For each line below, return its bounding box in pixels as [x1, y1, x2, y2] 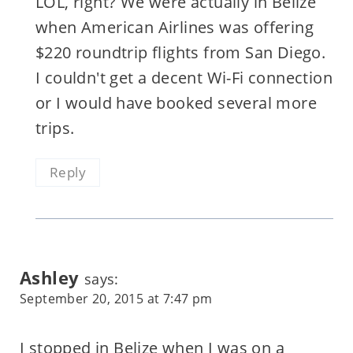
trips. [35, 117, 75, 139]
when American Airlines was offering [35, 16, 314, 38]
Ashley [19, 265, 80, 290]
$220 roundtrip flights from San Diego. [35, 41, 326, 63]
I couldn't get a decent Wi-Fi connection [35, 66, 333, 88]
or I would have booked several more [35, 91, 317, 113]
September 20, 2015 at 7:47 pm [19, 289, 213, 307]
